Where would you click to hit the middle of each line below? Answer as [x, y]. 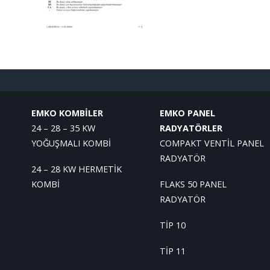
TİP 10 [172, 225]
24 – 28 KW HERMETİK [77, 169]
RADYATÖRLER [191, 128]
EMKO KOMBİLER [67, 113]
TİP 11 [172, 251]
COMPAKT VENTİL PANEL [212, 143]
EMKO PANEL [187, 113]
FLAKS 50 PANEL [193, 184]
